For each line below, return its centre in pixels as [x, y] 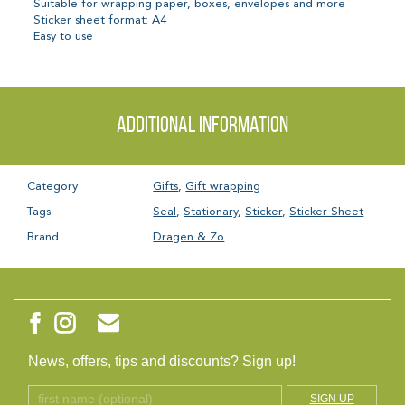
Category [52, 186]
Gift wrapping [223, 186]
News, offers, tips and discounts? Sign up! [162, 362]
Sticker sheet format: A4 [100, 20]
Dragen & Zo [189, 237]
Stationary [211, 212]
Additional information [202, 126]
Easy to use [64, 36]
